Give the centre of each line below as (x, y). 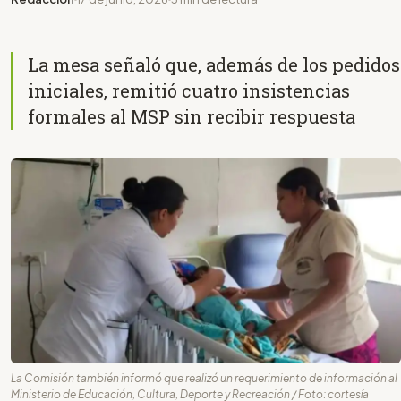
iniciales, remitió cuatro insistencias (189, 90)
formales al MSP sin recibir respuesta (192, 116)
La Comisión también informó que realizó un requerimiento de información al (204, 378)
